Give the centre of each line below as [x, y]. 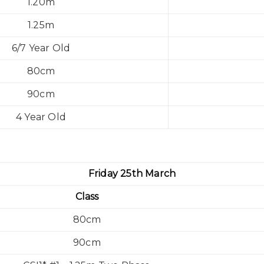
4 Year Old [41, 117]
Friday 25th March [132, 174]
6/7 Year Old [41, 48]
